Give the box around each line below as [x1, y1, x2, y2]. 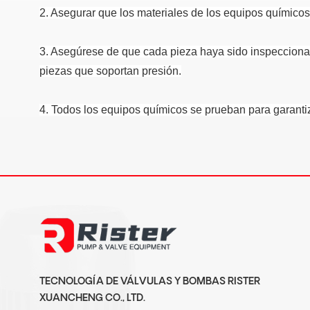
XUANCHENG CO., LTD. [39, 293, 145, 304]
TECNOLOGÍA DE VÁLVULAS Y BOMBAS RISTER [39, 277, 260, 288]
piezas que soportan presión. [39, 65, 181, 77]
